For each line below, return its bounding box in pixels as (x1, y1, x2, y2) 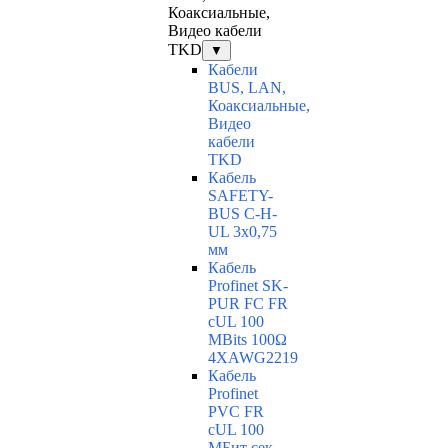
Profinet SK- (208, 277, 288, 295)
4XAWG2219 (208, 349, 298, 367)
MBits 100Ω (208, 331, 287, 349)
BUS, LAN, (208, 79, 286, 97)
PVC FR (208, 403, 264, 421)
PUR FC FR (208, 295, 288, 313)
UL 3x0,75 (208, 223, 277, 241)
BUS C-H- (208, 205, 277, 223)
